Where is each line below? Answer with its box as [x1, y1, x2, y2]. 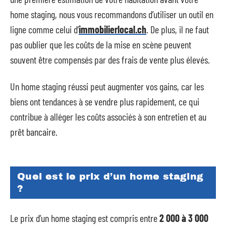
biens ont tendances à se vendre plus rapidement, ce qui [10, 95, 199, 107]
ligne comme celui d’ [10, 23, 79, 35]
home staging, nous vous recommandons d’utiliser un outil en [10, 8, 213, 20]
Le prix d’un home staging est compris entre [10, 211, 159, 224]
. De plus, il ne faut [146, 23, 209, 35]
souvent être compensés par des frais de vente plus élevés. [10, 53, 210, 66]
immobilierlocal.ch [79, 23, 146, 35]
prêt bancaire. [10, 125, 58, 138]
